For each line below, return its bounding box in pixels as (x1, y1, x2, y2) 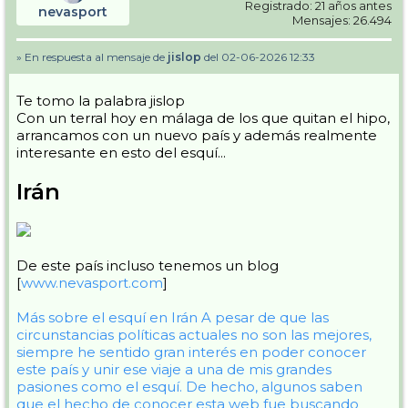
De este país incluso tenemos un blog (16, 257, 279, 274)
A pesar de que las (201, 309, 329, 326)
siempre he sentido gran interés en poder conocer (16, 343, 366, 361)
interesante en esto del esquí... (16, 144, 226, 161)
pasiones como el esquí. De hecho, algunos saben (16, 378, 362, 395)
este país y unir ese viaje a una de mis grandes (16, 361, 331, 378)
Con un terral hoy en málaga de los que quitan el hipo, (16, 109, 390, 127)
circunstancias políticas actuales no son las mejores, (16, 326, 372, 343)
